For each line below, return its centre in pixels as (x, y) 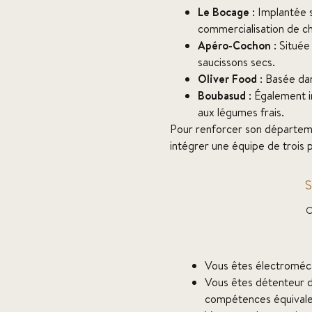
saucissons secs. (236, 62)
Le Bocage (224, 12)
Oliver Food (227, 79)
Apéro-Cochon (234, 46)
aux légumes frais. (241, 112)
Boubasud (222, 96)
